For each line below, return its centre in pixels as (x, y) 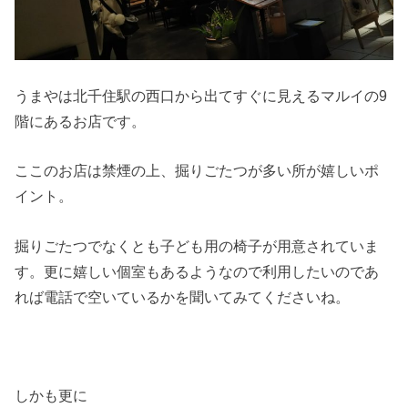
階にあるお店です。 (81, 122)
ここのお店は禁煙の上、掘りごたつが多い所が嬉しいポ (197, 171)
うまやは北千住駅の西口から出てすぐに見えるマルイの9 (201, 96)
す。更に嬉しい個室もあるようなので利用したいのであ (197, 271)
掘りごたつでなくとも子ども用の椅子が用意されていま (197, 245)
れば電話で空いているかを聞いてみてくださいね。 (183, 296)
